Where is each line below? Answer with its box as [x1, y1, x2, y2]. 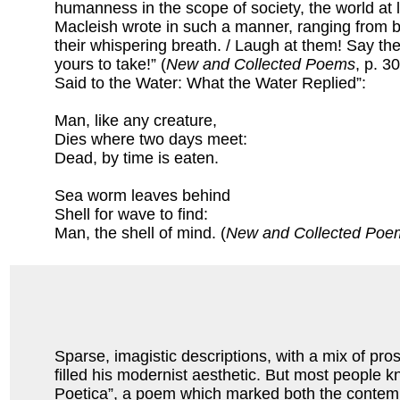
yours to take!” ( [54, 55, 166, 74]
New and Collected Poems [166, 55, 355, 74]
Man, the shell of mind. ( [54, 224, 226, 243]
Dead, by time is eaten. [54, 149, 223, 168]
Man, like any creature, [54, 112, 221, 130]
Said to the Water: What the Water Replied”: [54, 74, 366, 93]
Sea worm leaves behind [54, 187, 235, 205]
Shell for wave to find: [54, 205, 212, 224]
